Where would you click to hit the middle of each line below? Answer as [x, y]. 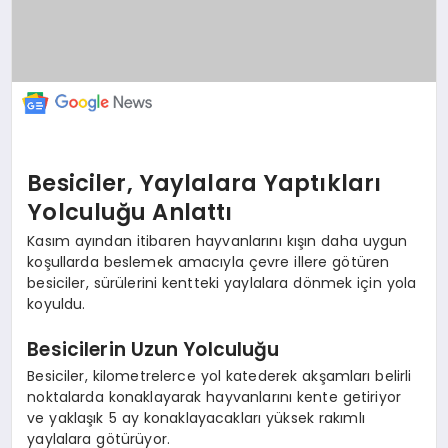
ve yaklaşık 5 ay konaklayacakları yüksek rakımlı [196, 418]
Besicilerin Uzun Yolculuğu [153, 349]
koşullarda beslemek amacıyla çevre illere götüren [208, 262]
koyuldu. [56, 304]
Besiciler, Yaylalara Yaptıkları [204, 182]
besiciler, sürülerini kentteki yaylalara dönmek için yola [222, 283]
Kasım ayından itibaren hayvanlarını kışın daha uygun [217, 241]
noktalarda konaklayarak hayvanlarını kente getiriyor [214, 397]
